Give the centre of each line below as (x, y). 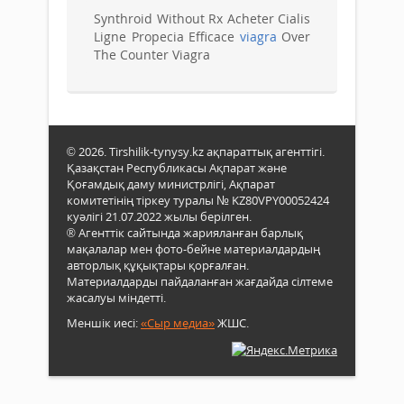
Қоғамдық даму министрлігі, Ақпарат (171, 184)
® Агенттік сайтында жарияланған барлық (185, 233)
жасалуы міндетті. (116, 298)
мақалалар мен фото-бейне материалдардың (193, 249)
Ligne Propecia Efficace (167, 37)
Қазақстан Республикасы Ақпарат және (177, 168)
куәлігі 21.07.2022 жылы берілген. (159, 217)
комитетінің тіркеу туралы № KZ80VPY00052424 (198, 201)
